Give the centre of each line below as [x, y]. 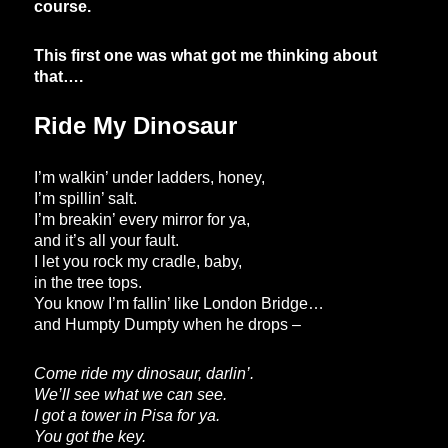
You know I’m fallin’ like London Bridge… [179, 304]
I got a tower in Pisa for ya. [127, 416]
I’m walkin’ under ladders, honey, [150, 178]
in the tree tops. [88, 283]
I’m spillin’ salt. [86, 199]
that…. [59, 77]
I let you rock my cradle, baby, [138, 262]
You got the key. [90, 437]
